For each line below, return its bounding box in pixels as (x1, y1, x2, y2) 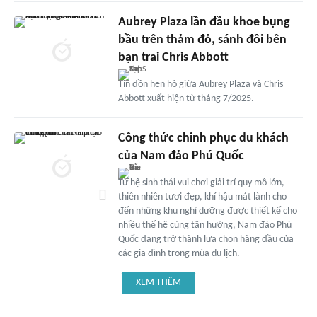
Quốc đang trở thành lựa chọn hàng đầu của (117, 234, 294, 246)
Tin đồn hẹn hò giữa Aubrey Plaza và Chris (117, 79, 283, 91)
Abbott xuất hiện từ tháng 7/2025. (117, 93, 254, 105)
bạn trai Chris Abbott (117, 51, 229, 65)
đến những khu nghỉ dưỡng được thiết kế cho (117, 206, 297, 217)
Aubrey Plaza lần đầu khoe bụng (117, 16, 290, 30)
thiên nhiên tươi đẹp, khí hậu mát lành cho (117, 192, 287, 203)
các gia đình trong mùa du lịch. (117, 248, 240, 260)
